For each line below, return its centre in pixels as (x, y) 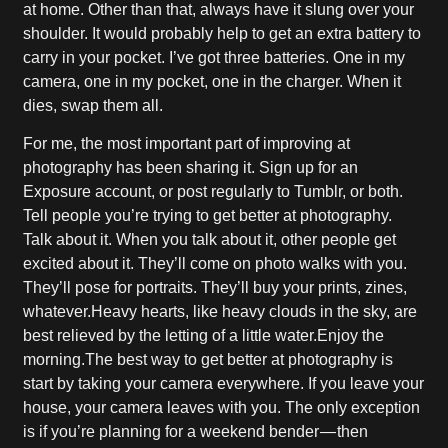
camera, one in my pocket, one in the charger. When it (212, 81)
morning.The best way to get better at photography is (208, 359)
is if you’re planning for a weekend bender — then (196, 431)
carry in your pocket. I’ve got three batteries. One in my (214, 57)
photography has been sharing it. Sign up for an (191, 167)
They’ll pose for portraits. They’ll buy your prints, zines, (215, 287)
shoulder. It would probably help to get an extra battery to (222, 33)
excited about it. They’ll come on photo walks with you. (215, 263)
